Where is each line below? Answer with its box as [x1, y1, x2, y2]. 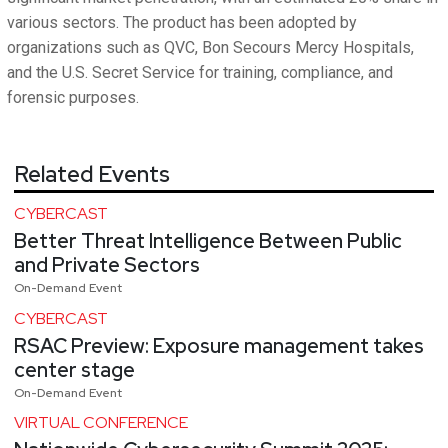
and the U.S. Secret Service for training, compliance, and [7, 63, 393, 83]
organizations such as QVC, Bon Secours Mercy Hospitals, [7, 38, 414, 58]
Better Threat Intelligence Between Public [14, 228, 402, 255]
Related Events [14, 160, 170, 190]
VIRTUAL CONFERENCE [14, 412, 188, 434]
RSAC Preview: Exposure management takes [14, 332, 424, 359]
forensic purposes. [7, 88, 139, 108]
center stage [14, 356, 135, 383]
